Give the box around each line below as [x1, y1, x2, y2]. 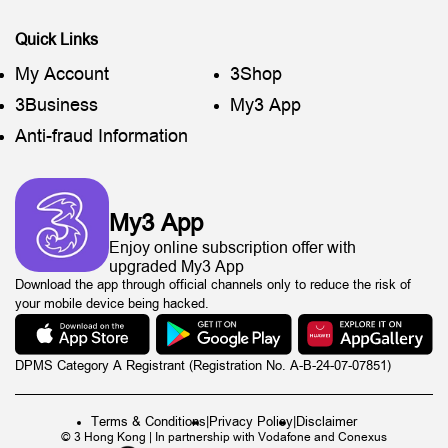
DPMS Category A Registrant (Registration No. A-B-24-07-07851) [15, 359, 395, 374]
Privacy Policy [209, 415, 293, 430]
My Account [15, 65, 109, 84]
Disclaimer [296, 415, 357, 430]
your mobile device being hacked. [15, 297, 209, 311]
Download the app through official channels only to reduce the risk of [15, 278, 411, 292]
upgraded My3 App [109, 258, 244, 275]
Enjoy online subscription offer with [109, 239, 356, 256]
